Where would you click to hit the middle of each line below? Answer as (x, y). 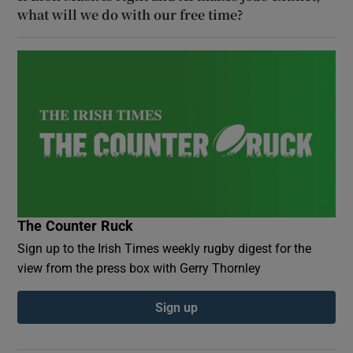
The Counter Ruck (76, 226)
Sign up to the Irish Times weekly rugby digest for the (165, 248)
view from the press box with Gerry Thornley (139, 268)
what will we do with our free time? (131, 14)
